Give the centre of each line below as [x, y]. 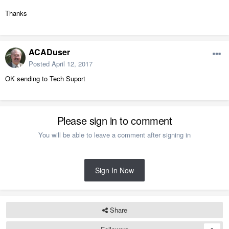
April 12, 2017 [72, 64]
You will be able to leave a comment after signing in [114, 135]
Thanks [16, 13]
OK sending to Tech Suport [45, 79]
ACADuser [49, 52]
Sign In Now [114, 170]
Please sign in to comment [114, 121]
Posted [40, 64]
